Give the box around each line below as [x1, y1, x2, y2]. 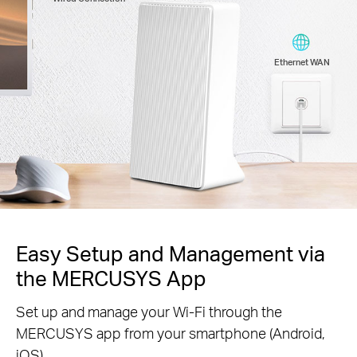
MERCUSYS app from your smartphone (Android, [16, 324, 325, 343]
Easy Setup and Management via [16, 240, 325, 267]
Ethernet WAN [273, 57, 330, 69]
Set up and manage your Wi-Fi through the [16, 302, 282, 321]
